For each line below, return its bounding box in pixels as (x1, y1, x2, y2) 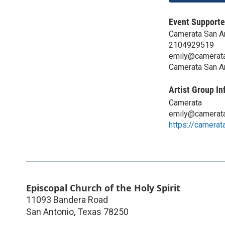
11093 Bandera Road (26, 194, 108, 205)
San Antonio (26, 206, 74, 217)
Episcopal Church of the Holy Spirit (26, 181, 180, 194)
